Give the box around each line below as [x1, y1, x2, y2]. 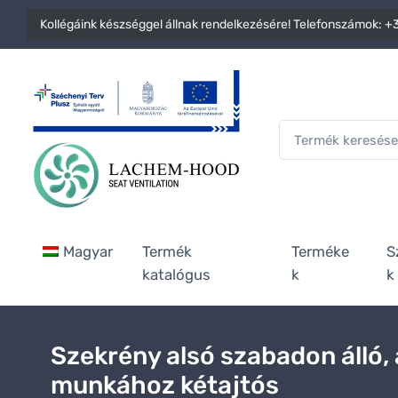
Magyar [63, 243, 114, 260]
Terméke [291, 243, 350, 260]
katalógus [141, 266, 211, 283]
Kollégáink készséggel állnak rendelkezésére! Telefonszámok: [40, 17, 385, 32]
